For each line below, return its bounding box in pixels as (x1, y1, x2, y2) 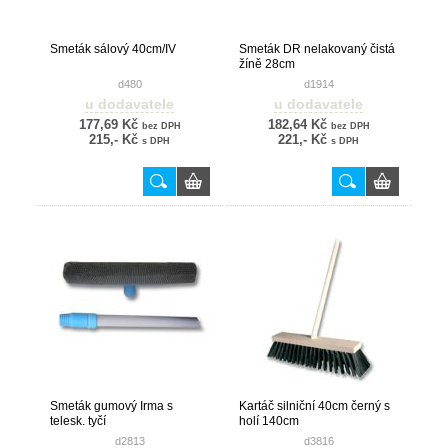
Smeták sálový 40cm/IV (49, 42, 176, 56)
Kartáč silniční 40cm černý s (238, 399, 390, 413)
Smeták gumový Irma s (49, 399, 173, 413)
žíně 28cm (238, 57, 295, 71)
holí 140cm (238, 414, 299, 428)
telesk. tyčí (49, 414, 106, 428)
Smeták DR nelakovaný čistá (238, 42, 395, 56)
